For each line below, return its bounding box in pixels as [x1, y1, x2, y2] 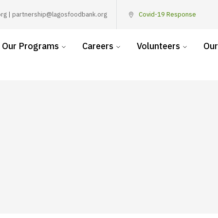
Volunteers [137, 40, 180, 52]
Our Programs [2, 40, 59, 52]
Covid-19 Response [139, 10, 196, 18]
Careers [82, 40, 113, 52]
